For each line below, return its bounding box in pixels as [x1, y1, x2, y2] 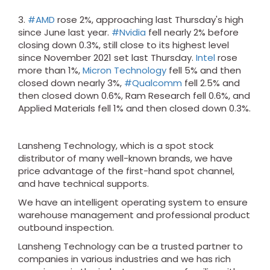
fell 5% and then [166, 64, 241, 77]
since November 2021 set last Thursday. [18, 51, 196, 64]
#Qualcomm [124, 77, 182, 90]
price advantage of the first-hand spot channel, [18, 165, 234, 178]
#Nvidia [111, 26, 146, 39]
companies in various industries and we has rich [18, 253, 231, 266]
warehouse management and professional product [18, 209, 250, 222]
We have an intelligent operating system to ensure [18, 196, 248, 209]
